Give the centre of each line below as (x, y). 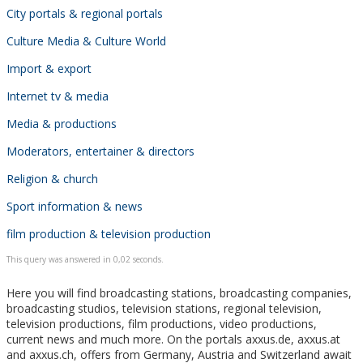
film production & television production (109, 233)
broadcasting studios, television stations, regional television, (164, 308)
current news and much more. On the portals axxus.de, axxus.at (173, 339)
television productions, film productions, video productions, (162, 323)
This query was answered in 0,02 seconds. (85, 259)
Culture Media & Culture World (86, 41)
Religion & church (52, 178)
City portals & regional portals (85, 13)
